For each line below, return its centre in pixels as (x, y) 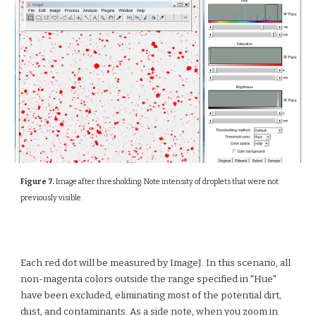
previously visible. (52, 197)
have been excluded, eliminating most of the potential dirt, (151, 295)
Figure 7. (38, 181)
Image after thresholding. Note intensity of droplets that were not (167, 181)
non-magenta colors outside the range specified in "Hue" (149, 279)
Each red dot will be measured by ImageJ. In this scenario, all (156, 263)
